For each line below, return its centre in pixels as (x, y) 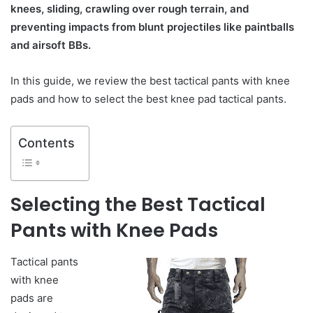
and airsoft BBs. (51, 45)
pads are (32, 298)
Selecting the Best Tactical (138, 204)
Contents (46, 143)
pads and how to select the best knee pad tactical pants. (148, 99)
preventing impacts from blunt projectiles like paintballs (152, 27)
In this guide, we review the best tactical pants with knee (150, 81)
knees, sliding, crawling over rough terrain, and (130, 9)
